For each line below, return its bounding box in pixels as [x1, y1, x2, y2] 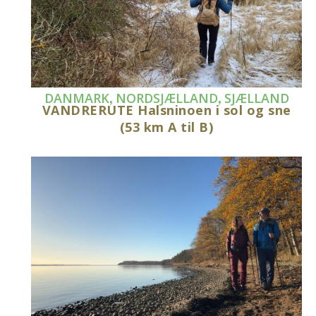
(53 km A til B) [119, 119, 214, 136]
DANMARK [44, 90, 109, 107]
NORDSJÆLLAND [115, 90, 218, 107]
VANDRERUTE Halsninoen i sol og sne [42, 102, 291, 119]
